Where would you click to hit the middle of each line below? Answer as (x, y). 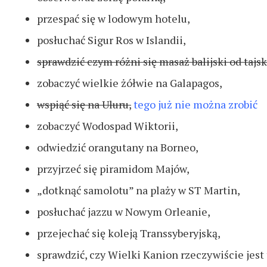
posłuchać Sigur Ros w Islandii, (111, 40)
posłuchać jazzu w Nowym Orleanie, (124, 212)
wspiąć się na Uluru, (84, 105)
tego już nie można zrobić (195, 105)
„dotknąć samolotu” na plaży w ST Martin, (139, 190)
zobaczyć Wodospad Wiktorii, (108, 126)
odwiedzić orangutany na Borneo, (118, 148)
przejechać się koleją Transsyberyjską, (129, 233)
